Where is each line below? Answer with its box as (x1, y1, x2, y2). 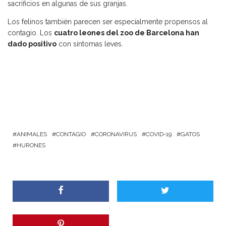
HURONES (17, 142, 45, 149)
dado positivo (8, 40, 56, 48)
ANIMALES (17, 131, 47, 138)
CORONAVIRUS (95, 131, 137, 138)
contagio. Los (8, 29, 54, 37)
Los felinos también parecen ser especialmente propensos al (8, 18, 208, 26)
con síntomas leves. (56, 40, 125, 48)
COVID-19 (146, 131, 172, 138)
